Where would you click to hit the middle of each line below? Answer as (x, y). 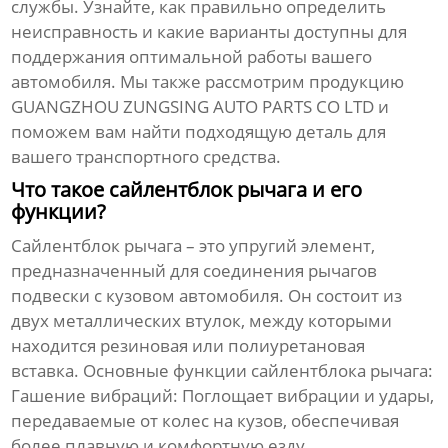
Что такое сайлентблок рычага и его (187, 189)
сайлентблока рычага (340, 370)
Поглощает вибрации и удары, (306, 395)
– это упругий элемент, (279, 245)
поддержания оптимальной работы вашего (192, 56)
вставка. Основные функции (131, 370)
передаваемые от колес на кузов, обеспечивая (205, 420)
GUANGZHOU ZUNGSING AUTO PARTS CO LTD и (200, 106)
